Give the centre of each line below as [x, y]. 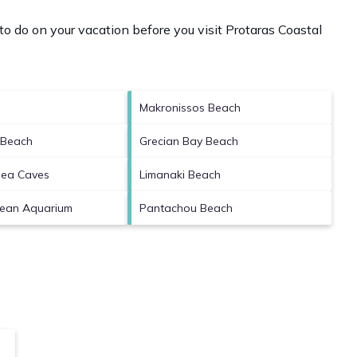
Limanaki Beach [180, 174]
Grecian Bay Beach [189, 141]
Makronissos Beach [190, 107]
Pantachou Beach [186, 208]
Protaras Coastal [274, 29]
